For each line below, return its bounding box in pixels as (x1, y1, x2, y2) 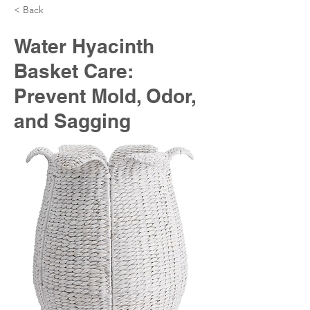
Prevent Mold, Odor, (14, 84, 197, 107)
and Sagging (14, 109, 131, 132)
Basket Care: (14, 60, 133, 82)
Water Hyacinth (14, 35, 154, 57)
